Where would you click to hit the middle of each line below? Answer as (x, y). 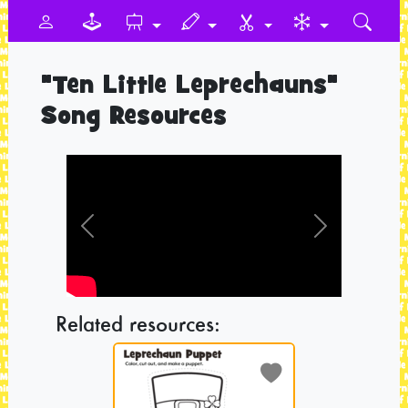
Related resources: (138, 323)
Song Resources (133, 118)
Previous (116, 235)
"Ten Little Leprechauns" (189, 87)
